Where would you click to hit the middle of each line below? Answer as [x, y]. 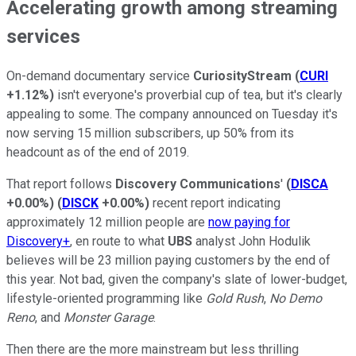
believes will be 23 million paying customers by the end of [168, 260]
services [43, 36]
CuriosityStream [242, 75]
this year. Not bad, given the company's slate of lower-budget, [177, 279]
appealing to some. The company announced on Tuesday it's [172, 114]
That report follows [61, 184]
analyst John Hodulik [252, 241]
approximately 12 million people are [107, 222]
